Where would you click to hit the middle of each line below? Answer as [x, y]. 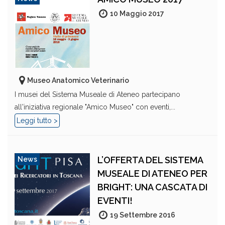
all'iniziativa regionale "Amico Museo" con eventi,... [95, 107]
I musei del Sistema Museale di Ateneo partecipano [97, 94]
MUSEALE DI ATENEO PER [152, 174]
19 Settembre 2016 [143, 215]
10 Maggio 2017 [137, 14]
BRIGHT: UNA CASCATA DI [152, 187]
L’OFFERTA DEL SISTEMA [150, 160]
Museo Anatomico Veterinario [78, 80]
